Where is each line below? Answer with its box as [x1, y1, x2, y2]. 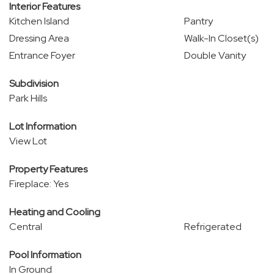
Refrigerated [183, 220, 242, 233]
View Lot [9, 135, 47, 147]
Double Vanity [183, 49, 246, 62]
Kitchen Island [9, 15, 69, 28]
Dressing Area [9, 32, 69, 45]
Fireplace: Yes [9, 177, 68, 190]
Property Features [9, 163, 87, 176]
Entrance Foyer [9, 49, 75, 62]
